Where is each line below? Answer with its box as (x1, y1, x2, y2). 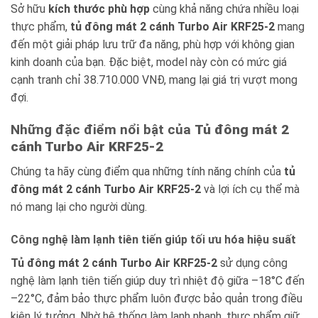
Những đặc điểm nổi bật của (11, 121, 194, 138)
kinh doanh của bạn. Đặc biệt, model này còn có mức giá (11, 55, 287, 70)
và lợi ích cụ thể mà (201, 182, 300, 196)
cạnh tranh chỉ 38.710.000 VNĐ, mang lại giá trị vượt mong (11, 73, 297, 87)
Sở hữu (11, 2, 48, 16)
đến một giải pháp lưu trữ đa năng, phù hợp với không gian (11, 38, 295, 52)
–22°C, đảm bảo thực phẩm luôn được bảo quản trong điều (11, 291, 302, 305)
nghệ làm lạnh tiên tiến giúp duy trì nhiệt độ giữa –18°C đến (11, 273, 305, 287)
